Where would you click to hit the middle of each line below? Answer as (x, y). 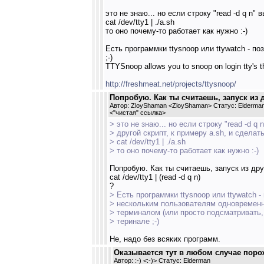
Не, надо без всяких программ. (165, 239)
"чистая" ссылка (138, 113)
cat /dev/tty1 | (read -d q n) (155, 177)
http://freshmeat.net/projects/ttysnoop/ (171, 84)
